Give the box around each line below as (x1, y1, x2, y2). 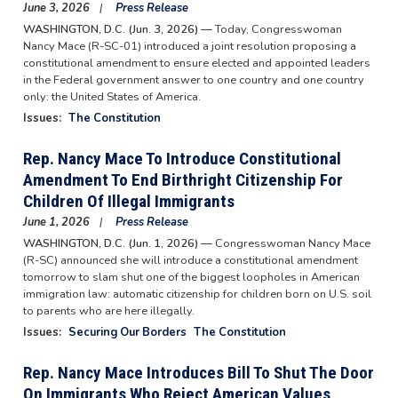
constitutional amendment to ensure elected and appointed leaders (22, 55, 370, 72)
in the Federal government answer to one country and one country (22, 72, 364, 89)
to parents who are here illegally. (22, 303, 195, 320)
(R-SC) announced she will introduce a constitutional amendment (22, 252, 358, 269)
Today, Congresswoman (214, 21, 342, 38)
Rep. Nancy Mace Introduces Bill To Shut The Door (22, 362, 374, 384)
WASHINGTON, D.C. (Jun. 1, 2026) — (22, 235, 212, 252)
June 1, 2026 (22, 214, 92, 231)
